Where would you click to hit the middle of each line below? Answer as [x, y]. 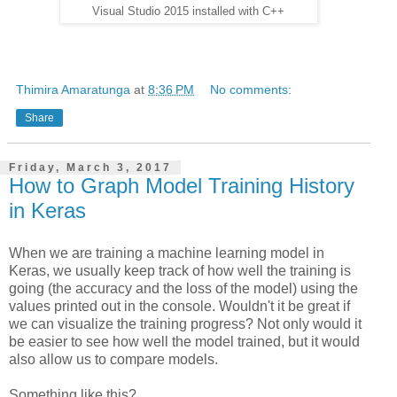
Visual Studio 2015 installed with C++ [189, 12]
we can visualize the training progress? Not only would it [185, 323]
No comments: [251, 90]
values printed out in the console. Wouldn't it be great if [179, 306]
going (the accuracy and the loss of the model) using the [183, 288]
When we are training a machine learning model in [167, 253]
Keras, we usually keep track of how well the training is [180, 270]
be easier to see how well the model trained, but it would [184, 341]
